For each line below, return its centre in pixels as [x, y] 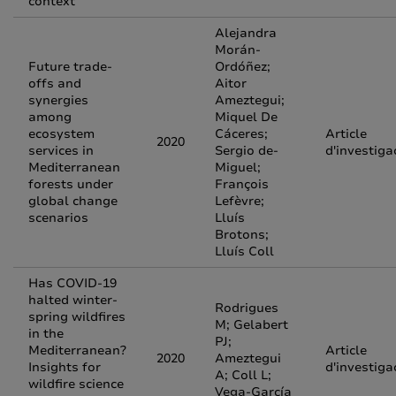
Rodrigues [247, 308]
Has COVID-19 [72, 283]
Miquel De [246, 117]
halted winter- [73, 300]
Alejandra [246, 33]
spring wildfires [77, 317]
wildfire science [76, 384]
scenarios [58, 218]
